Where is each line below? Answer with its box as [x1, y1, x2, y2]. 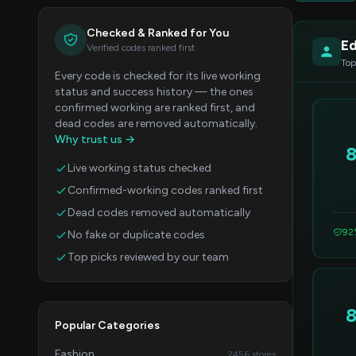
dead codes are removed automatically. [55, 117, 257, 130]
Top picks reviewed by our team [68, 250, 229, 264]
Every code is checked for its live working [55, 69, 261, 83]
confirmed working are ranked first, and [55, 101, 255, 114]
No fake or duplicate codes [68, 228, 205, 242]
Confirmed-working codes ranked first [68, 184, 263, 197]
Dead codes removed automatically [68, 206, 250, 219]
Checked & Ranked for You [87, 26, 229, 40]
